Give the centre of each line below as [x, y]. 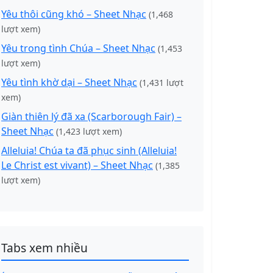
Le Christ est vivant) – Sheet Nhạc [77, 165]
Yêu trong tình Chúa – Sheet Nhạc [78, 48]
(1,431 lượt [161, 83]
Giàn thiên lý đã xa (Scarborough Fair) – [91, 116]
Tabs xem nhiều [44, 248]
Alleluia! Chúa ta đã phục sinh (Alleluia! [89, 151]
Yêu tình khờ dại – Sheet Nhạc [69, 82]
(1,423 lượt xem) [89, 131]
